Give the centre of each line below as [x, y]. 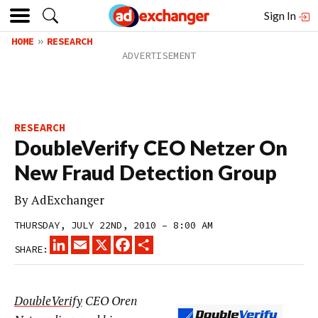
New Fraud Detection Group [146, 172]
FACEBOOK [155, 241]
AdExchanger [68, 200]
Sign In [281, 15]
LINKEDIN [91, 241]
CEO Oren [110, 301]
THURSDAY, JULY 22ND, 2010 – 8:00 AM [114, 225]
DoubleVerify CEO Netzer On [151, 148]
